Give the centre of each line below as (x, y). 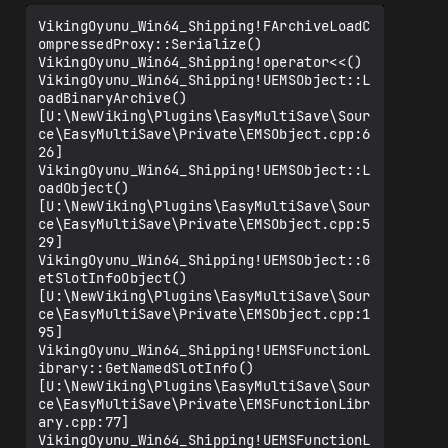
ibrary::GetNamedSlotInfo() (146, 368)
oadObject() (84, 188)
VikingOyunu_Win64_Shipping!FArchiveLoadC (204, 26)
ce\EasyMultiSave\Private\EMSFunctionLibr (204, 404)
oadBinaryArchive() (113, 98)
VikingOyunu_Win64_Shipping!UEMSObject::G (204, 260)
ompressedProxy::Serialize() (150, 44)
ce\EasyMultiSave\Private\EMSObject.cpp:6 (204, 134)
